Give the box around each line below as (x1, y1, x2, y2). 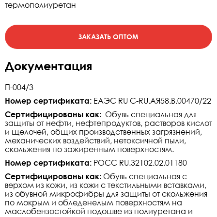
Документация (5, 58, 93, 73)
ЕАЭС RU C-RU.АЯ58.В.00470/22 (92, 95, 211, 106)
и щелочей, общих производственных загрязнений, (5, 126, 202, 137)
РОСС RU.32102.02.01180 (92, 157, 187, 168)
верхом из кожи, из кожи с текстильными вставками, (5, 180, 206, 190)
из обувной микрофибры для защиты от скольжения (5, 188, 207, 199)
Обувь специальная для (101, 109, 197, 119)
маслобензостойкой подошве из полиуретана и (5, 206, 193, 216)
